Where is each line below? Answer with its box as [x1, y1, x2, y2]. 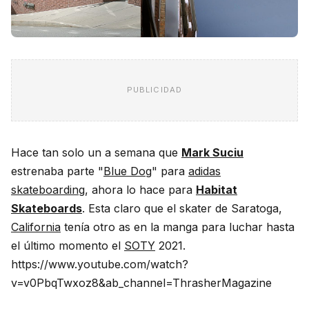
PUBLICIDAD [126, 85, 183, 95]
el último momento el [11, 238, 124, 252]
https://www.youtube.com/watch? [11, 257, 188, 271]
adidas [188, 163, 221, 178]
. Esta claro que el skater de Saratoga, [82, 201, 282, 215]
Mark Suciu [181, 145, 243, 159]
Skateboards [11, 201, 82, 215]
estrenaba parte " [11, 163, 103, 178]
